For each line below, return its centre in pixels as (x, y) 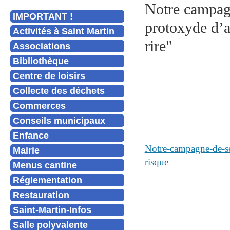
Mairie (26, 150)
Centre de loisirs (49, 76)
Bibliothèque (41, 61)
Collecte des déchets (59, 91)
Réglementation (47, 180)
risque (156, 162)
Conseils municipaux (59, 120)
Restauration (41, 195)
